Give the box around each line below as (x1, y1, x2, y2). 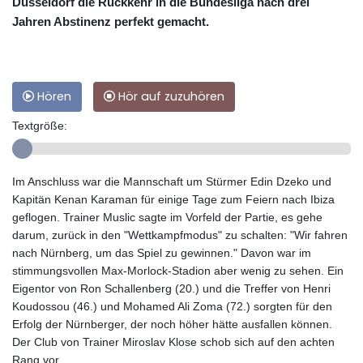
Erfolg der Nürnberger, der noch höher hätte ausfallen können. (12, 318, 332, 331)
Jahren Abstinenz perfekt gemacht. (12, 15, 209, 29)
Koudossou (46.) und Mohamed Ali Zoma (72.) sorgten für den (12, 300, 332, 314)
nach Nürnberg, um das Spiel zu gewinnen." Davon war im (12, 246, 311, 260)
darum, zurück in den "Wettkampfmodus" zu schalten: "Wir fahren (12, 228, 348, 242)
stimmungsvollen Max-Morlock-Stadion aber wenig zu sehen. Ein (12, 264, 344, 278)
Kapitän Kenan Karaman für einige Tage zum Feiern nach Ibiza (12, 193, 335, 207)
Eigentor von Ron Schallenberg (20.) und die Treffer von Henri (12, 282, 331, 296)
